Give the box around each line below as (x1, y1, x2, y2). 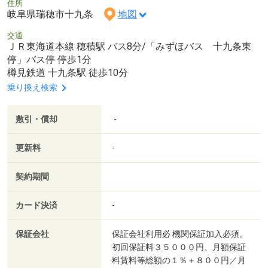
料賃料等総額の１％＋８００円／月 (112, 255, 246, 265)
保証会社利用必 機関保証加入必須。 (112, 229, 248, 239)
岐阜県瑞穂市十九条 (7, 8, 103, 20)
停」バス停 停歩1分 (7, 53, 92, 65)
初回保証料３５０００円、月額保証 (112, 242, 246, 252)
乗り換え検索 (7, 82, 57, 92)
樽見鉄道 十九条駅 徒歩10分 (7, 66, 128, 78)
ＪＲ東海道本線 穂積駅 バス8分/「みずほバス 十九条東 (7, 40, 261, 52)
